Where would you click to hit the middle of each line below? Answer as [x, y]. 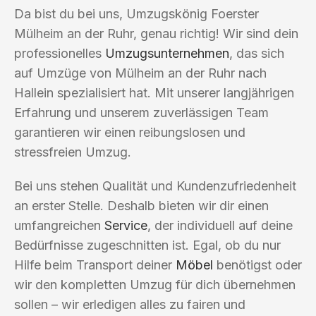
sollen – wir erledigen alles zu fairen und [130, 304]
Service [126, 225]
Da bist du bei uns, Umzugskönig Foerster [136, 13]
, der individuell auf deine [220, 225]
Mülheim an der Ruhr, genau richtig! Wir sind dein [156, 33]
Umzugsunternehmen [167, 53]
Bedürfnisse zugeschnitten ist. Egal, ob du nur [147, 245]
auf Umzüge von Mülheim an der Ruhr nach [140, 73]
